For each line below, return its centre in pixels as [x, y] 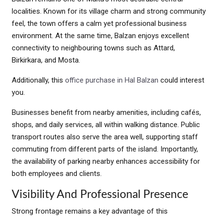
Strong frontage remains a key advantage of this [90, 211]
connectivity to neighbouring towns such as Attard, [93, 48]
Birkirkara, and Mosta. [46, 60]
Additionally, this [38, 80]
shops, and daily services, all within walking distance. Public [106, 124]
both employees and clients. [57, 173]
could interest [181, 80]
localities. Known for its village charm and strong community [109, 11]
